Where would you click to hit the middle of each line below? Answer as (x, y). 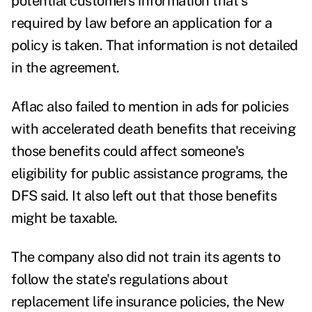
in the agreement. (65, 68)
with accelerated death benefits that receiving (153, 129)
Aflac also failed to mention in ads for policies (150, 107)
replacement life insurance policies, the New (148, 302)
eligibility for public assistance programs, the (149, 174)
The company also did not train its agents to (146, 257)
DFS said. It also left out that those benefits (144, 196)
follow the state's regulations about (119, 280)
